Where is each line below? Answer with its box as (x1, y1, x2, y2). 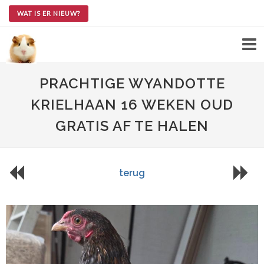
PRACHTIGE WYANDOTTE (39, 75, 225, 92)
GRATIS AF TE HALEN (55, 117, 209, 134)
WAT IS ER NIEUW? (17, 9, 80, 17)
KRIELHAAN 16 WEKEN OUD (31, 96, 233, 113)
